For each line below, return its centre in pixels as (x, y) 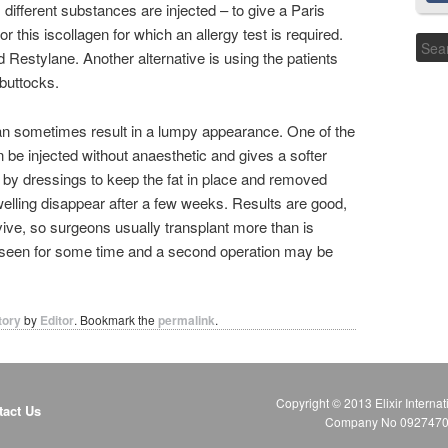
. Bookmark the (116, 319)
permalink (186, 319)
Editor (57, 319)
